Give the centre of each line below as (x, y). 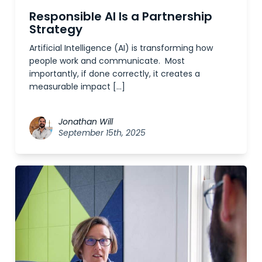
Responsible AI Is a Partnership (121, 16)
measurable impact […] (77, 86)
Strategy (56, 29)
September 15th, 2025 (102, 132)
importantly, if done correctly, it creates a (115, 73)
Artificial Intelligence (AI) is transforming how (121, 48)
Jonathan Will (86, 121)
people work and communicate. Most (107, 61)
